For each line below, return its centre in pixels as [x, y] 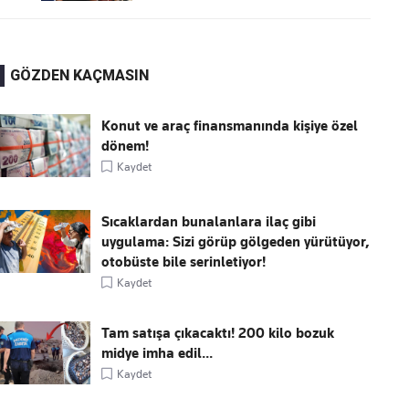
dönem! [126, 147]
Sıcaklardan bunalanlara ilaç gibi [209, 222]
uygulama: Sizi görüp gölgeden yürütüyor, [236, 242]
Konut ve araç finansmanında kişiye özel [230, 126]
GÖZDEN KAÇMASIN [80, 76]
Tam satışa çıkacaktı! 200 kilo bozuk [218, 334]
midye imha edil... [157, 354]
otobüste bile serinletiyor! [184, 262]
